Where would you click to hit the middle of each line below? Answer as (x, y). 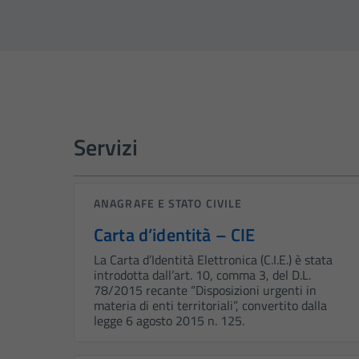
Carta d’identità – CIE (175, 235)
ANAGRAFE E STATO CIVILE (168, 204)
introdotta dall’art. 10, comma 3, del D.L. (202, 275)
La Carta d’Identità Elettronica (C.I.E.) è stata (213, 260)
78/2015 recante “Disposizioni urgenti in (205, 290)
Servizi (106, 147)
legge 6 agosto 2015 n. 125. (169, 321)
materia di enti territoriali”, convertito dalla (210, 306)
